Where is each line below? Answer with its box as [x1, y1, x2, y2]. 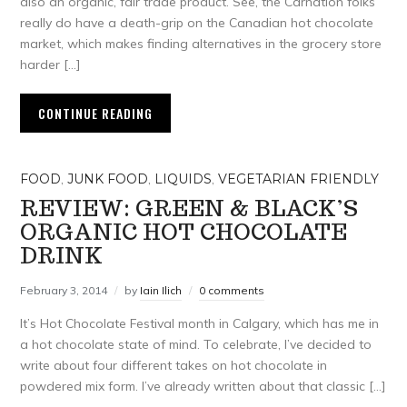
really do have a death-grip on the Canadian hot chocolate [20, 15, 374, 32]
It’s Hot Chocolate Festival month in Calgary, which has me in [20, 315, 380, 333]
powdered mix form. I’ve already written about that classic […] [20, 378, 386, 395]
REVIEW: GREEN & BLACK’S [20, 194, 359, 223]
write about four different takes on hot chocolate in [20, 357, 328, 374]
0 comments [199, 283, 265, 298]
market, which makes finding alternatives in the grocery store [20, 35, 382, 53]
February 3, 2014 [20, 283, 108, 298]
